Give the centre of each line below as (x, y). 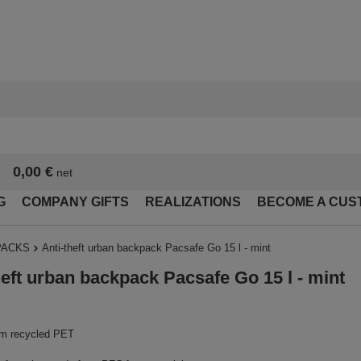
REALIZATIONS (193, 202)
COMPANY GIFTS (75, 202)
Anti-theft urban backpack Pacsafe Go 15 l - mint (156, 248)
